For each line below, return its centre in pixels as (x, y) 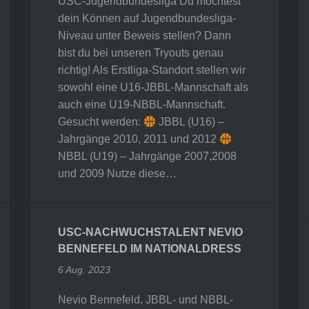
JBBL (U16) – (190, 121)
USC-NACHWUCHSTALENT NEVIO (150, 232)
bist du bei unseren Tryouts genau (141, 52)
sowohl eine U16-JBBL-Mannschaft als (153, 87)
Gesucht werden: (101, 121)
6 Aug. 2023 (84, 269)
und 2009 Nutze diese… (117, 173)
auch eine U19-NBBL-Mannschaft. (142, 104)
